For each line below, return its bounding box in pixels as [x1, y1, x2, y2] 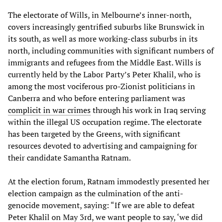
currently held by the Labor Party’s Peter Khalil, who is [8, 68, 201, 80]
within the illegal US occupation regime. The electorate [8, 116, 202, 127]
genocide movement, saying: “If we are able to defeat [8, 199, 195, 211]
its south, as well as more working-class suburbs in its [8, 33, 198, 44]
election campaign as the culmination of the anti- [8, 187, 183, 199]
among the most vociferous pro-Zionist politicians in [8, 80, 195, 92]
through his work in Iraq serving [91, 104, 206, 115]
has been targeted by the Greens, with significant [8, 128, 180, 139]
